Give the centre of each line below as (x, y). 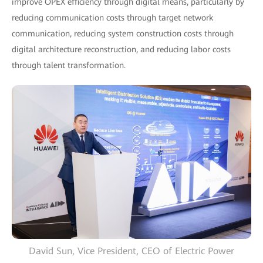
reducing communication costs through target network (112, 18)
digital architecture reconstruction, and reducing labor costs (121, 49)
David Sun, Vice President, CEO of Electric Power (131, 251)
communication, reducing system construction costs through (123, 33)
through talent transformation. (69, 65)
